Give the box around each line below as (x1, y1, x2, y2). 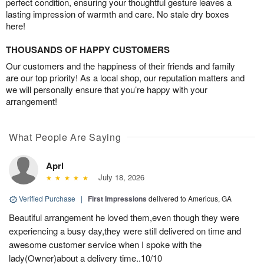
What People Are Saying (9, 130, 121, 144)
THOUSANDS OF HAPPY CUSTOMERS (6, 43, 170, 57)
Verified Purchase (17, 193, 77, 204)
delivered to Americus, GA (148, 193, 232, 204)
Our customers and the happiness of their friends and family (6, 60, 235, 72)
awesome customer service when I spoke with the (9, 238, 202, 251)
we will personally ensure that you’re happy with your (6, 83, 207, 96)
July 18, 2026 (93, 171, 144, 183)
